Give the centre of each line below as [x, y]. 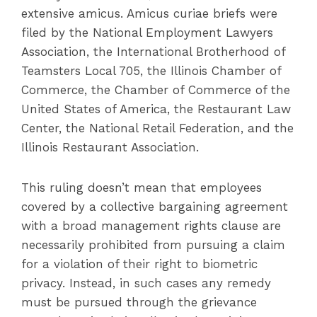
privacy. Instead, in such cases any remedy [146, 283]
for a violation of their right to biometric [139, 264]
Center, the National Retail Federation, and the [157, 128]
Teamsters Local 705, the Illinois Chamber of [151, 71]
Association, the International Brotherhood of [153, 52]
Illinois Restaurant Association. [110, 147]
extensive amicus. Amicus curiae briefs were [149, 13]
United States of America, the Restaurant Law [156, 109]
